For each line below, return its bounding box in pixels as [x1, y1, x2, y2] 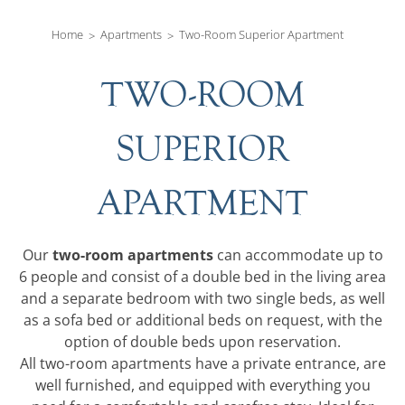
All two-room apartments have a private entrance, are [19, 353, 386, 373]
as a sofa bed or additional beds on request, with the [23, 310, 382, 330]
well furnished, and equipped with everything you [34, 375, 371, 395]
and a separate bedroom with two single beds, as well [20, 288, 385, 308]
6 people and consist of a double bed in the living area [19, 267, 386, 287]
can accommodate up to [212, 245, 383, 265]
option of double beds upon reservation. [64, 332, 341, 352]
